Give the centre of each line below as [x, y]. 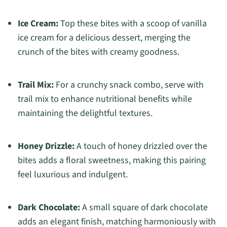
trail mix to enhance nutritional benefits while [105, 99]
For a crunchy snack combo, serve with [128, 85]
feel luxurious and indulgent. [72, 175]
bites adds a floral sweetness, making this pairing [111, 161]
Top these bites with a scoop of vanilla [132, 24]
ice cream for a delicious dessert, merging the [104, 38]
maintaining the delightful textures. [85, 113]
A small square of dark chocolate [144, 208]
